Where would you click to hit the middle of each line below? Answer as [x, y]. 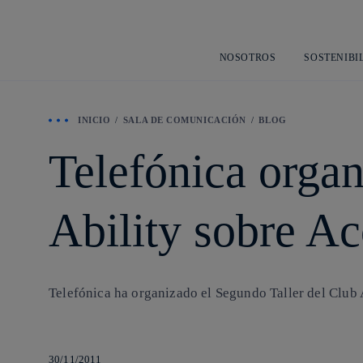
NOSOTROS [248, 57]
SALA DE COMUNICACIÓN [184, 120]
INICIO [94, 120]
